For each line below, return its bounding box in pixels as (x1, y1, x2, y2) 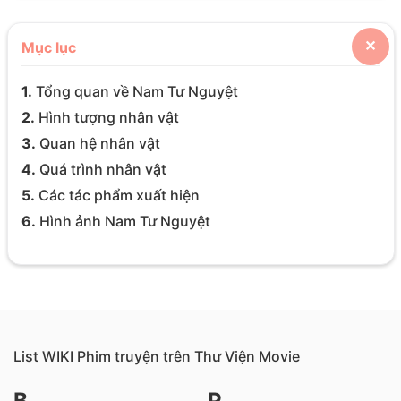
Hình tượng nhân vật (34, 108, 179, 127)
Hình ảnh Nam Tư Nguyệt (35, 212, 210, 231)
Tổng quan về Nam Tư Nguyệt (31, 82, 238, 101)
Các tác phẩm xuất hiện (34, 186, 200, 205)
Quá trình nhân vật (35, 160, 166, 179)
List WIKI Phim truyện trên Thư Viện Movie (13, 347, 300, 366)
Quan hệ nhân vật (35, 134, 160, 153)
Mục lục (21, 38, 76, 57)
